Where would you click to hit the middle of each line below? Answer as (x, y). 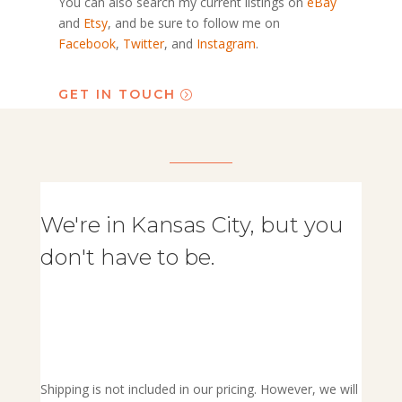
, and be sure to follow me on (193, 22)
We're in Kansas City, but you (192, 225)
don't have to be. (127, 258)
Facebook (87, 43)
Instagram (226, 43)
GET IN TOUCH (117, 95)
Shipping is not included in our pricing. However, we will (199, 389)
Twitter (143, 43)
